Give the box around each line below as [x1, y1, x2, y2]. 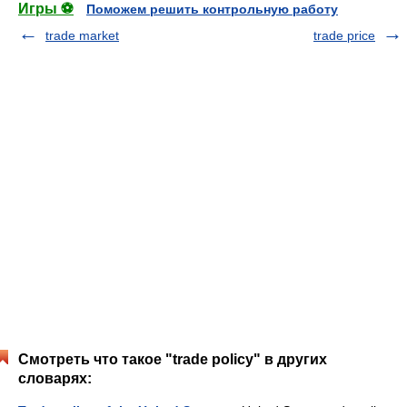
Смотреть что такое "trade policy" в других [18, 352, 327, 367]
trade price [313, 28, 375, 43]
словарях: [18, 371, 92, 386]
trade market [45, 28, 119, 43]
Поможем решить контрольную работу [86, 2, 338, 16]
